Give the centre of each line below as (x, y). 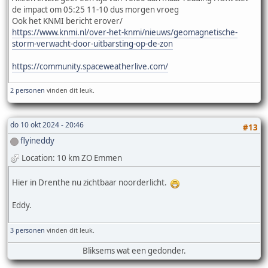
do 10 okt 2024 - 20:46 (47, 125)
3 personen (28, 230)
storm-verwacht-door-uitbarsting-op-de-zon (92, 44)
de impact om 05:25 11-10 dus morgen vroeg (95, 10)
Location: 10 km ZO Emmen (72, 158)
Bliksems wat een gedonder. (134, 250)
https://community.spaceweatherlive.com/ (90, 67)
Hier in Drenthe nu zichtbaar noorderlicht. (91, 183)
